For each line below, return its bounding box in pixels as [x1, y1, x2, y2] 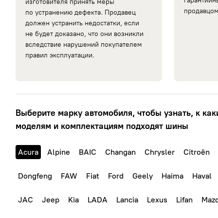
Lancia [116, 195, 138, 204]
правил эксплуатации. [25, 51, 94, 60]
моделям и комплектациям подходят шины [16, 120, 188, 131]
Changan [105, 147, 136, 157]
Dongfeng [18, 171, 52, 181]
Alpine [47, 147, 70, 157]
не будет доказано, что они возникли [25, 30, 144, 38]
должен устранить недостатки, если [25, 19, 139, 28]
